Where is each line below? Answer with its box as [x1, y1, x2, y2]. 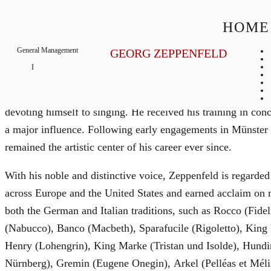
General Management [17, 46, 78, 55]
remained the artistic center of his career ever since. [5, 140, 232, 153]
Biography [36, 62, 67, 71]
